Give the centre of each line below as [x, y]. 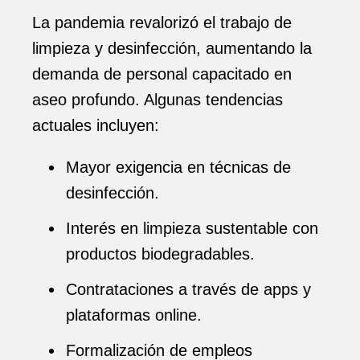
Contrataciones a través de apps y [188, 289]
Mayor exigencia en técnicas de [178, 167]
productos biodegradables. [160, 254]
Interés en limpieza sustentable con [192, 228]
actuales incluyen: [96, 125]
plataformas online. [134, 315]
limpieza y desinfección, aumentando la [172, 48]
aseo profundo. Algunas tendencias [157, 100]
